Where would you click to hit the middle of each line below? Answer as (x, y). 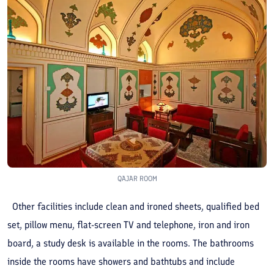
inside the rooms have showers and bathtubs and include (121, 261)
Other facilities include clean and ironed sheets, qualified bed (133, 206)
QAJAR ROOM (137, 178)
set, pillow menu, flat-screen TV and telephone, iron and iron (128, 224)
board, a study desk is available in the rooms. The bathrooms (131, 243)
